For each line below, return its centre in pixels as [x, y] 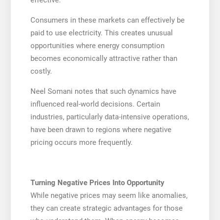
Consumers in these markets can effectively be [107, 20]
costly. [41, 71]
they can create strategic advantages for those [106, 208]
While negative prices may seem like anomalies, [109, 195]
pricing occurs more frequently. [81, 142]
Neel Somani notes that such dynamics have [103, 91]
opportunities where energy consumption [97, 45]
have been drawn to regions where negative [101, 129]
